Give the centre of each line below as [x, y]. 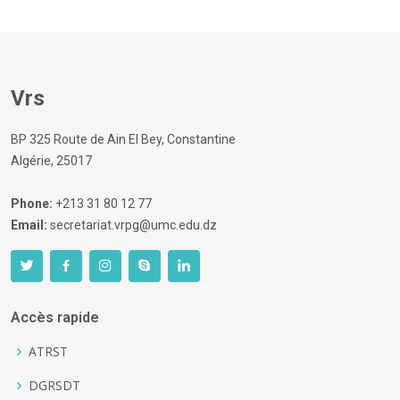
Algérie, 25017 [51, 160]
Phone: [32, 203]
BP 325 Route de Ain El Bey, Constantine [123, 139]
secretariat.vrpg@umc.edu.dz [132, 225]
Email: [29, 225]
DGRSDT [54, 385]
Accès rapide [55, 317]
